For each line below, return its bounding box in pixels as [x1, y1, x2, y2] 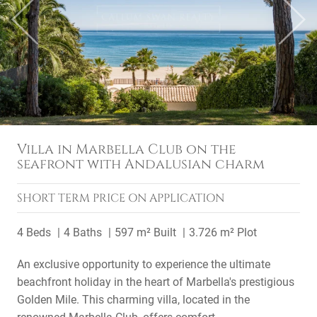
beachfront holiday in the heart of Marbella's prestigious [17, 275, 294, 289]
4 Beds [17, 226, 51, 239]
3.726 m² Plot [189, 226, 257, 239]
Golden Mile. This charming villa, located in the [17, 293, 250, 306]
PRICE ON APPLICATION [93, 190, 224, 206]
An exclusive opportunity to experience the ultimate [17, 258, 270, 271]
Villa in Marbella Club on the [17, 140, 236, 158]
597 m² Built [115, 226, 176, 239]
